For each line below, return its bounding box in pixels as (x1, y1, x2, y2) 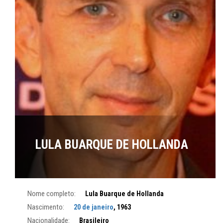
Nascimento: (27, 203, 64, 212)
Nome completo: (27, 189, 76, 199)
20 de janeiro (74, 203, 113, 212)
